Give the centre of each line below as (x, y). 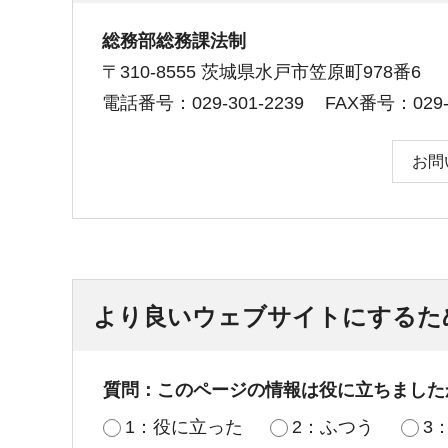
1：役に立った (184, 427)
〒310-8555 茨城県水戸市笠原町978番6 (261, 72)
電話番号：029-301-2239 (203, 103)
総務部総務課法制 (174, 41)
